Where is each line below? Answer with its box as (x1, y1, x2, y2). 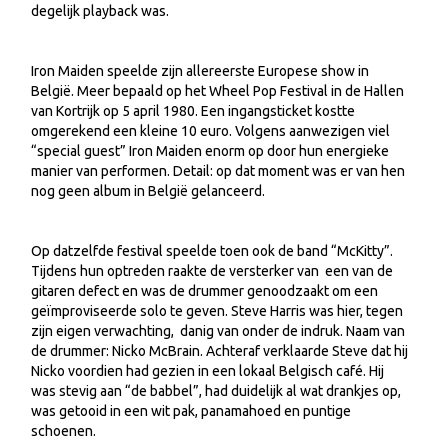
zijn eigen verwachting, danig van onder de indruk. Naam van (31, 323, 405, 339)
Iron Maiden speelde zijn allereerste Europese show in (31, 63, 369, 79)
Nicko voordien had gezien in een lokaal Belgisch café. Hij (31, 363, 384, 379)
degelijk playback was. (31, 3, 172, 19)
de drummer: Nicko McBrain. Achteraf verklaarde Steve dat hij (31, 343, 408, 359)
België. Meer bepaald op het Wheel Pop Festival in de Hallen (31, 83, 404, 99)
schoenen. (31, 423, 99, 439)
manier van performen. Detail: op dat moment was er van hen (31, 163, 405, 179)
